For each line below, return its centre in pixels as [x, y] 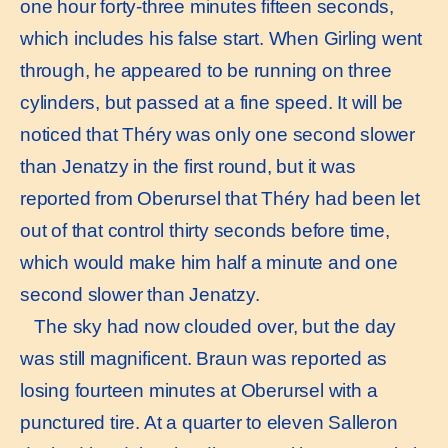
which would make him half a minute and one [209, 263]
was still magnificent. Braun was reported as [204, 359]
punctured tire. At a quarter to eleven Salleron [209, 423]
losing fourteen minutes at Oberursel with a [199, 391]
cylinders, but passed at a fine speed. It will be [212, 103]
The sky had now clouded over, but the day [208, 327]
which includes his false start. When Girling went [221, 39]
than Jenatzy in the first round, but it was [188, 167]
